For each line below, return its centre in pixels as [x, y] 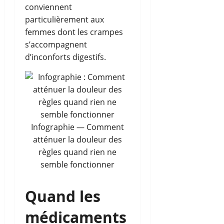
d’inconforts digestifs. [65, 57]
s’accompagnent [56, 44]
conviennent [48, 7]
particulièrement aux [64, 19]
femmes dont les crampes [74, 32]
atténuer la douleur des [77, 139]
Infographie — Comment [77, 127]
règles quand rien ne [77, 152]
